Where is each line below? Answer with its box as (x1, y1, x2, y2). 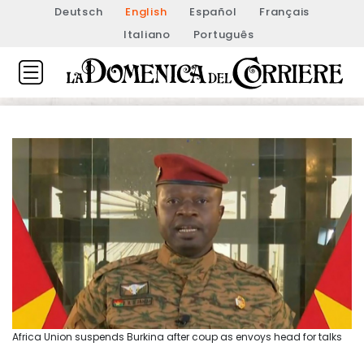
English (125, 4, 167, 19)
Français (259, 4, 310, 19)
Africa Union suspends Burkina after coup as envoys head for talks (12, 329, 342, 344)
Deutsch (54, 4, 103, 19)
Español (189, 4, 237, 19)
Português (193, 27, 254, 42)
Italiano (123, 27, 171, 42)
